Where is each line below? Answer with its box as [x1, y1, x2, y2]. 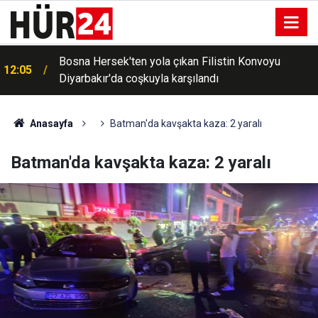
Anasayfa [27, 118, 73, 129]
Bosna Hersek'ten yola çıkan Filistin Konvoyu [59, 55, 280, 68]
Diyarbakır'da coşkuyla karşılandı [59, 72, 219, 85]
